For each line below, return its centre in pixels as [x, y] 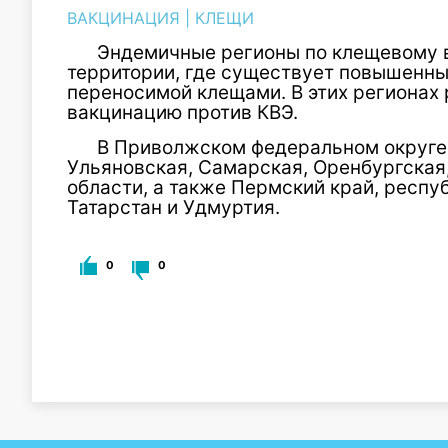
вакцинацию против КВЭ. [182, 112]
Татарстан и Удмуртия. [173, 207]
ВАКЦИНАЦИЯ [123, 18]
